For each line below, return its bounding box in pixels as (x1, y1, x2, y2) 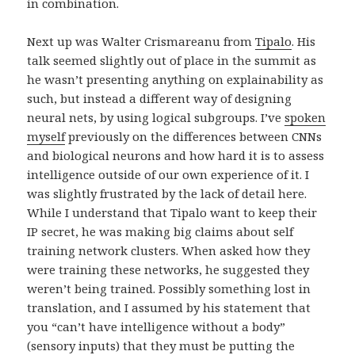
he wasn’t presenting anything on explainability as (27, 71, 324, 88)
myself (27, 128, 66, 145)
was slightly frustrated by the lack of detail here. (27, 185, 307, 202)
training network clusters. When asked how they (27, 242, 311, 259)
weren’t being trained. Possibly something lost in (27, 281, 311, 297)
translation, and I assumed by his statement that (27, 300, 311, 316)
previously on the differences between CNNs (65, 128, 323, 145)
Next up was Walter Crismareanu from (27, 33, 256, 50)
